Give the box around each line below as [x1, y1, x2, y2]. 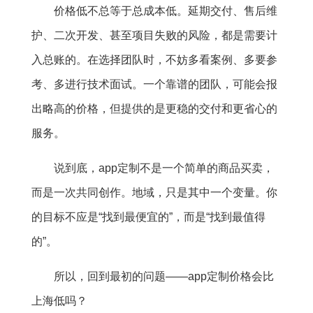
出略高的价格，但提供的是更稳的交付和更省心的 [31, 103, 277, 115]
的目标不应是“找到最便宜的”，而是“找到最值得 [31, 211, 265, 224]
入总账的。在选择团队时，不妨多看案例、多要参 [31, 54, 277, 66]
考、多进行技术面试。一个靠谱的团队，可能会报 [31, 78, 277, 91]
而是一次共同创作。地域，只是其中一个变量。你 [31, 187, 277, 199]
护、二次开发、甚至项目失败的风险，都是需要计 [31, 29, 277, 42]
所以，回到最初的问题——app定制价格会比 [53, 270, 274, 283]
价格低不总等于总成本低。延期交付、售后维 [53, 5, 277, 17]
